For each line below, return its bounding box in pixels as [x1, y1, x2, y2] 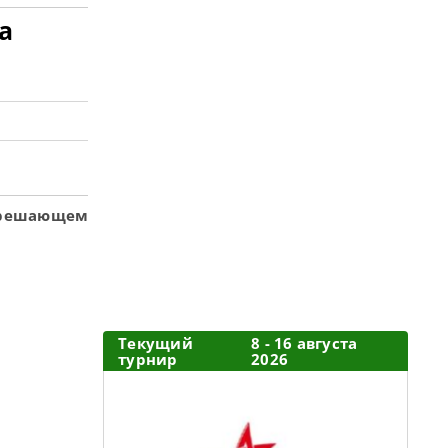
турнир [118, 349, 178, 369]
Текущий [118, 333, 193, 353]
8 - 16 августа [251, 333, 358, 353]
